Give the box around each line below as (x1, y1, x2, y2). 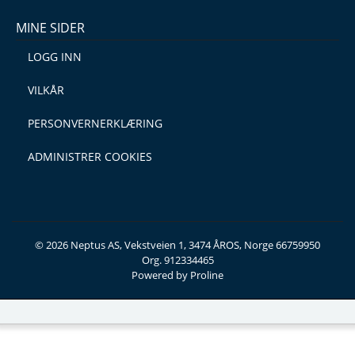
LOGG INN (28, 49, 82, 64)
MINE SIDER (16, 19, 85, 36)
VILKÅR (28, 82, 64, 97)
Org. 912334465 (141, 253, 214, 267)
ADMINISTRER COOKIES (28, 149, 152, 164)
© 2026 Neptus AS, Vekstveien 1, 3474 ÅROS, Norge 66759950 (35, 238, 320, 252)
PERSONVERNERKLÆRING (28, 116, 162, 131)
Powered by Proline (132, 268, 223, 282)
